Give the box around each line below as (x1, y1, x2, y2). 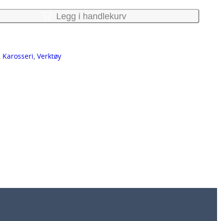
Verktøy (37, 51, 61, 61)
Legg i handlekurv (56, 11, 126, 21)
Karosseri (2, 51, 34, 61)
